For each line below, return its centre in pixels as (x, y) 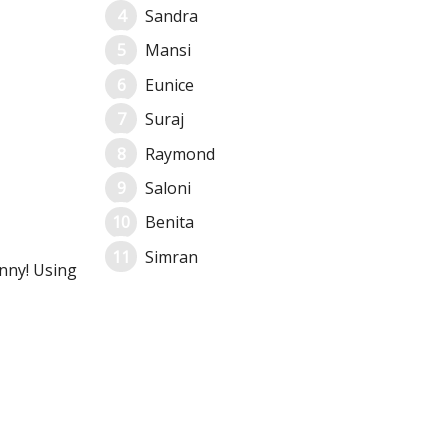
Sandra (171, 16)
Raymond (180, 153)
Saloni (168, 187)
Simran (171, 256)
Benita (169, 222)
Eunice (169, 84)
